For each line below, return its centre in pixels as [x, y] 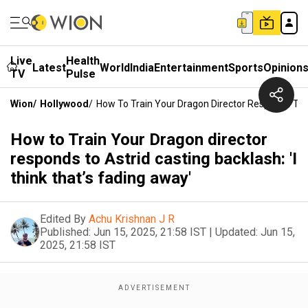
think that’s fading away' [101, 178]
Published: [65, 232]
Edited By [63, 219]
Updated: [236, 232]
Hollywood [64, 104]
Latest [49, 67]
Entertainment [191, 67]
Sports [246, 67]
